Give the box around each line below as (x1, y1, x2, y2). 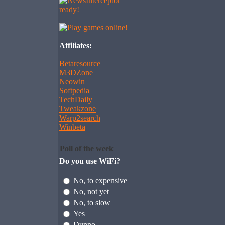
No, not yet (73, 187, 109, 196)
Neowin (59, 77, 85, 86)
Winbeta (59, 123, 85, 131)
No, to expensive (73, 176, 127, 185)
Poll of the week (60, 144, 114, 153)
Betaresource (59, 59, 100, 68)
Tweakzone (59, 104, 96, 113)
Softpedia (59, 86, 89, 95)
